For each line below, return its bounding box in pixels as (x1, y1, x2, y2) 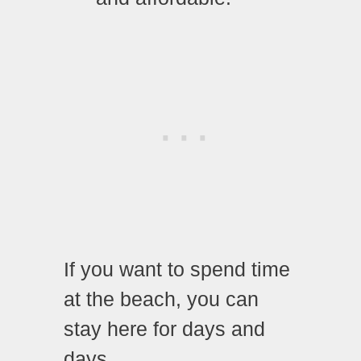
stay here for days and (64, 317, 265, 340)
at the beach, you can (64, 287, 259, 310)
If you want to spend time (64, 257, 290, 280)
